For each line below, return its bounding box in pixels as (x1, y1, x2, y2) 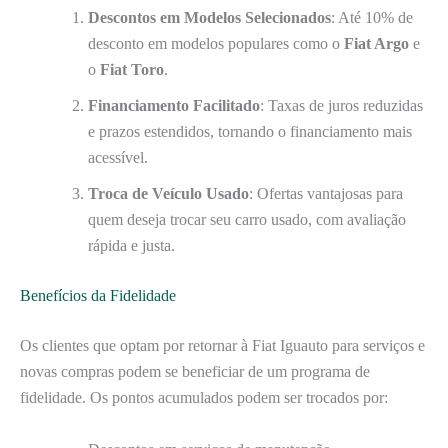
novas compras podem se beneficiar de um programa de (20, 363, 370, 381)
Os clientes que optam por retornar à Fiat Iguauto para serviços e (20, 337, 425, 355)
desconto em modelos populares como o (88, 35, 344, 53)
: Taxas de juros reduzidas (260, 97, 423, 115)
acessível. (88, 149, 148, 167)
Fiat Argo (344, 35, 409, 53)
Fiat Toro (100, 61, 164, 79)
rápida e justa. (88, 237, 175, 255)
